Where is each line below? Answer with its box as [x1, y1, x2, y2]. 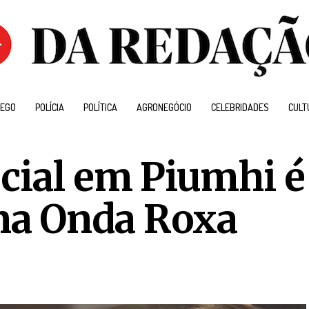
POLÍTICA [83, 101, 117, 113]
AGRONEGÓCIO [136, 101, 192, 113]
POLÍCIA [34, 101, 64, 113]
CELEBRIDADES [210, 101, 269, 113]
